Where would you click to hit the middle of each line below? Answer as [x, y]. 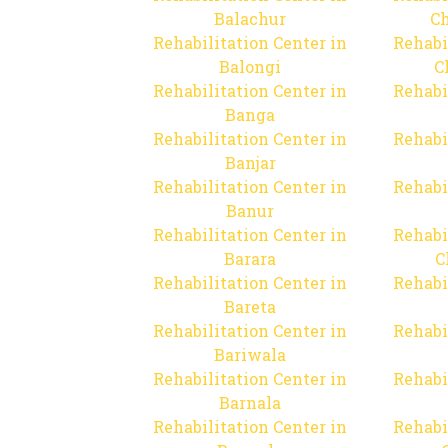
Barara [250, 258]
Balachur [250, 18]
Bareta [250, 306]
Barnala [250, 402]
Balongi [250, 66]
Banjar [250, 162]
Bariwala [250, 354]
